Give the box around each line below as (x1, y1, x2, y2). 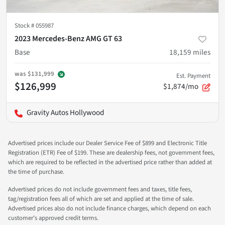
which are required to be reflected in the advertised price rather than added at (8, 158, 212, 167)
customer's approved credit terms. (8, 213, 98, 223)
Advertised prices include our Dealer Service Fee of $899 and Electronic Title (8, 139, 207, 148)
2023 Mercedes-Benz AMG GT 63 (15, 33, 122, 45)
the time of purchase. (8, 167, 64, 177)
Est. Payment (176, 71, 210, 81)
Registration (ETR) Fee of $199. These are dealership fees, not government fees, (8, 148, 214, 158)
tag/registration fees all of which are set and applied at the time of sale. (8, 194, 194, 204)
